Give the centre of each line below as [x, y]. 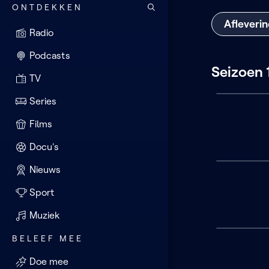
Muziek [45, 215]
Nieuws [45, 170]
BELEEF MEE [48, 238]
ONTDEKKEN [47, 7]
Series [43, 101]
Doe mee [49, 261]
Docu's [44, 147]
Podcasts [50, 56]
